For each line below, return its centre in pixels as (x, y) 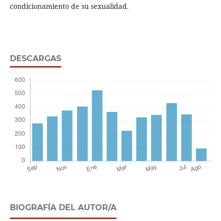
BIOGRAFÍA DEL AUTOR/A (63, 208)
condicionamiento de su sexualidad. (69, 6)
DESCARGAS (35, 59)
